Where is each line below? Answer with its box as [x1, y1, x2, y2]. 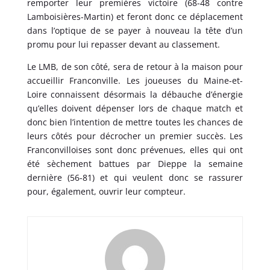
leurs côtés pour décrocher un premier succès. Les [27, 130, 243, 142]
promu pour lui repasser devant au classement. [27, 38, 220, 50]
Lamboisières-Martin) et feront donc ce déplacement [27, 10, 243, 22]
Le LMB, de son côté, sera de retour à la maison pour [27, 60, 243, 72]
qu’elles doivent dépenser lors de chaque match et [27, 102, 243, 114]
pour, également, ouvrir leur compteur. [27, 185, 186, 197]
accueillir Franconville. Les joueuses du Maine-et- [27, 74, 243, 86]
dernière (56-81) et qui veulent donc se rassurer [27, 171, 243, 183]
